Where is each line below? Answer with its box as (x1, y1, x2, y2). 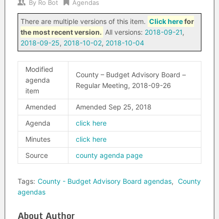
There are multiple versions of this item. (20, 17, 148, 25)
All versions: (103, 28, 145, 36)
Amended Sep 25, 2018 (75, 103, 152, 111)
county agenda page (75, 151, 143, 159)
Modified (25, 65, 53, 73)
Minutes (25, 135, 50, 143)
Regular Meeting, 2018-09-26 (75, 81, 171, 89)
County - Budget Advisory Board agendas (37, 177, 172, 185)
